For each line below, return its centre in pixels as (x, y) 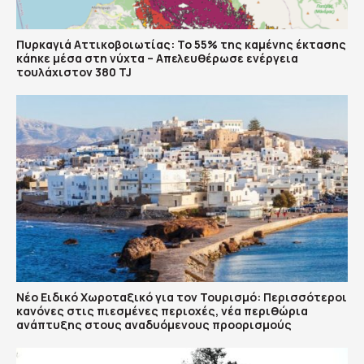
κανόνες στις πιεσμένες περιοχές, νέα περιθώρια (162, 310)
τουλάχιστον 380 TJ (74, 72)
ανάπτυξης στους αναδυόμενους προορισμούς (154, 324)
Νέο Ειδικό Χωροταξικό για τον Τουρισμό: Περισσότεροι (182, 297)
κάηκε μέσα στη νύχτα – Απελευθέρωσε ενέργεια (157, 58)
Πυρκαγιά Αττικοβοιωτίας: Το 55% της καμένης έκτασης (181, 45)
